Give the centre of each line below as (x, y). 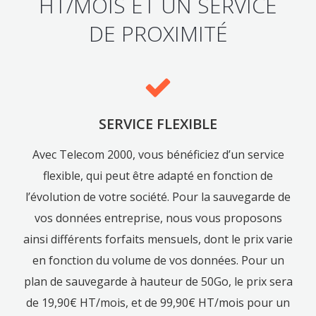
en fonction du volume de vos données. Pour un (158, 261)
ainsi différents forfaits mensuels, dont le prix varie (158, 239)
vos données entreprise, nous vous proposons (158, 218)
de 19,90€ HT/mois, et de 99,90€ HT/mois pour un (158, 303)
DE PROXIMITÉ (158, 34)
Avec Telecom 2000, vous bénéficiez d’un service (158, 155)
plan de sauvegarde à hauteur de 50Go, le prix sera (158, 282)
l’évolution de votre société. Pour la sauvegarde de (158, 197)
